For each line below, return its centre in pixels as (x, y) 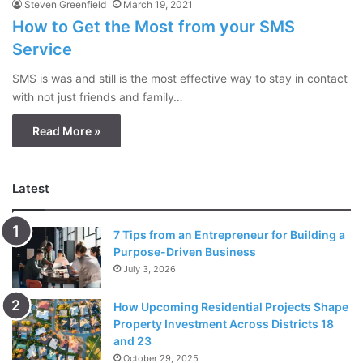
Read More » (66, 131)
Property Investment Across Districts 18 (224, 324)
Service (42, 50)
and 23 (132, 341)
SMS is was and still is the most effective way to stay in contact (180, 79)
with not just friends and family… (98, 97)
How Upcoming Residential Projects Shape (231, 307)
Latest (31, 189)
